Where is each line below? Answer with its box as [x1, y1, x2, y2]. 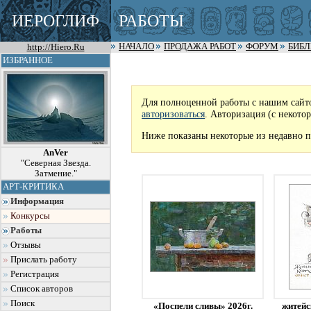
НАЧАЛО [119, 42, 154, 51]
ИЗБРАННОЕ [3, 56, 53, 65]
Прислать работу [10, 255, 77, 264]
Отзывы [10, 240, 41, 250]
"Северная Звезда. [20, 158, 91, 168]
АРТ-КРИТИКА [3, 182, 64, 192]
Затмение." [34, 169, 77, 178]
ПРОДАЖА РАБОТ [164, 42, 236, 51]
